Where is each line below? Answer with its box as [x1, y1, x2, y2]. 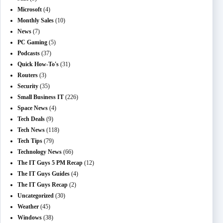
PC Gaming [17, 39, 47, 46]
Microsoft [17, 6, 42, 13]
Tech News [17, 126, 45, 133]
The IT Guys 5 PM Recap [17, 159, 83, 166]
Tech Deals [17, 115, 45, 122]
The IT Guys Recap [17, 181, 68, 188]
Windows [17, 214, 42, 221]
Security [17, 83, 38, 90]
